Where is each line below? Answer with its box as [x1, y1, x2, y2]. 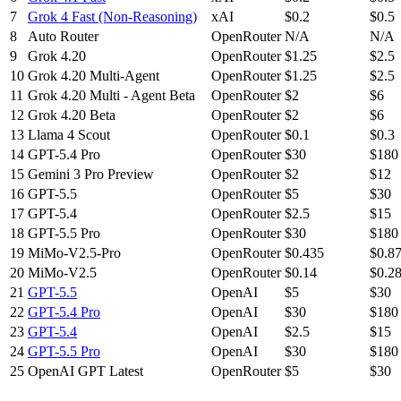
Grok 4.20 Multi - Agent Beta [28, 87, 195, 103]
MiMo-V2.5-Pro [28, 244, 121, 260]
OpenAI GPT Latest [28, 363, 143, 379]
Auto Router [28, 28, 98, 44]
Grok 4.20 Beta [28, 107, 115, 123]
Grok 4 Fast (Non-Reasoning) [28, 8, 197, 24]
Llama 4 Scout [28, 126, 110, 142]
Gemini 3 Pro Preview [28, 166, 154, 182]
